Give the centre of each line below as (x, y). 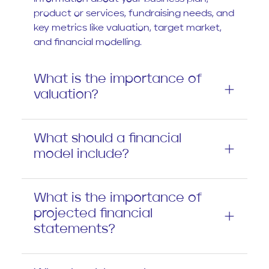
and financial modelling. (88, 43)
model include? (81, 154)
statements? (74, 230)
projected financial (93, 214)
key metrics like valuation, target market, (128, 29)
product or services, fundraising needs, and (134, 14)
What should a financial (107, 138)
